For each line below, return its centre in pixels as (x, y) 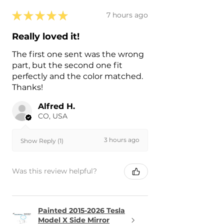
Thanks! (27, 87)
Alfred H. (56, 106)
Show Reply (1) (42, 140)
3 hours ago (122, 140)
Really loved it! (46, 36)
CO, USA (53, 116)
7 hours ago (127, 15)
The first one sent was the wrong (78, 54)
